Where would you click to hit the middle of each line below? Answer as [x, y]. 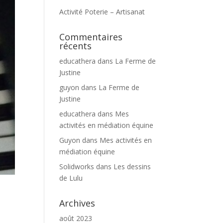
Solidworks [77, 167]
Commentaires [91, 37]
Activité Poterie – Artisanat [102, 12]
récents [76, 46]
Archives [77, 203]
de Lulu [71, 178]
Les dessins [132, 167]
